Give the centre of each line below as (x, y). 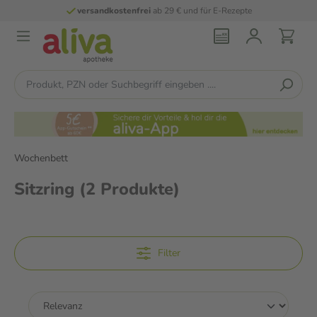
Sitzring (47, 189)
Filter (169, 253)
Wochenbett (41, 158)
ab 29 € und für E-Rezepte (201, 11)
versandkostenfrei (114, 11)
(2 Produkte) (129, 189)
